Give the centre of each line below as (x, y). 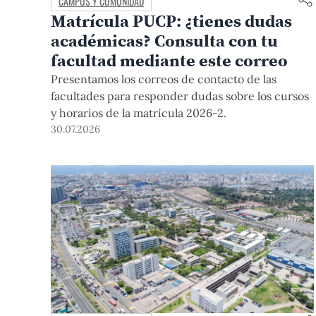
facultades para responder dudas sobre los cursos (180, 96)
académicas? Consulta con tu (164, 40)
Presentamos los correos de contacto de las (164, 79)
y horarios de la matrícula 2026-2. (139, 113)
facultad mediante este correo (169, 60)
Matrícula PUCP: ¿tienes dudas (171, 20)
